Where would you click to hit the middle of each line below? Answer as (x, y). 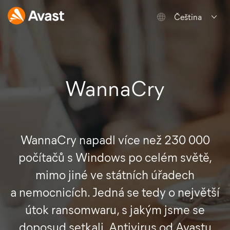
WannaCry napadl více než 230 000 (115, 140)
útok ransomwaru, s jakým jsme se (115, 210)
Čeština (188, 17)
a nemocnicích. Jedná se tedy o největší (115, 192)
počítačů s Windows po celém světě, (115, 157)
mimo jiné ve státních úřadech (115, 175)
